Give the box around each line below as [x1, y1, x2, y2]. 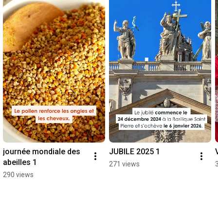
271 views [109, 160, 140, 168]
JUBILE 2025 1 [109, 147, 160, 157]
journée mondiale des [3, 147, 80, 157]
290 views [3, 171, 34, 179]
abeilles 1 [3, 158, 37, 167]
